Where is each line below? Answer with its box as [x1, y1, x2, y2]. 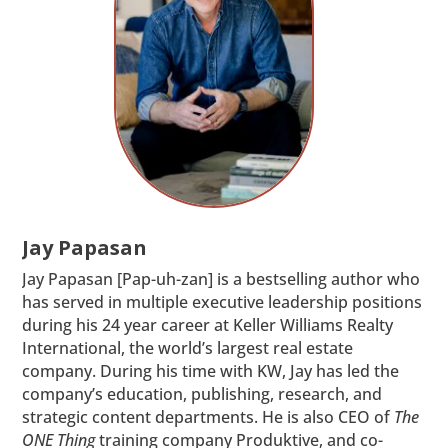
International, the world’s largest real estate [22, 336, 354, 359]
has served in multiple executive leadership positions [22, 290, 423, 313]
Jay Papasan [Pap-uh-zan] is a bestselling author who [22, 267, 421, 290]
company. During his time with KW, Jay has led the [22, 359, 400, 382]
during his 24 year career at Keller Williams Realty [22, 313, 394, 336]
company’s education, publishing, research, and [22, 382, 383, 405]
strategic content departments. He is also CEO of [22, 405, 395, 428]
